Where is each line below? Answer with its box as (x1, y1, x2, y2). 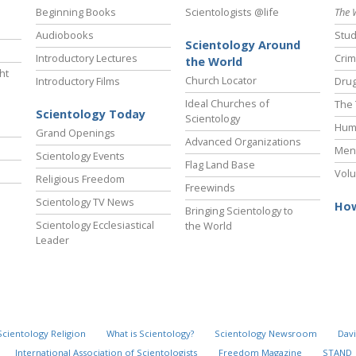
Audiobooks (36, 28, 94, 43)
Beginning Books (36, 5, 116, 20)
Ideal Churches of (185, 96, 269, 111)
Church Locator (185, 73, 257, 88)
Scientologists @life (185, 5, 279, 20)
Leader (36, 233, 69, 248)
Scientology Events (36, 149, 125, 164)
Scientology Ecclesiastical (36, 218, 154, 233)
